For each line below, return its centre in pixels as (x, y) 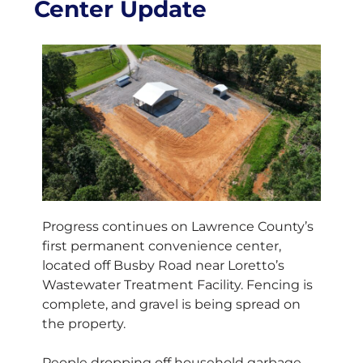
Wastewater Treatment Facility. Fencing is (177, 285)
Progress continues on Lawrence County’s (178, 227)
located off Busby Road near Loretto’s (163, 266)
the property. (84, 324)
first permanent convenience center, (162, 246)
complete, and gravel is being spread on (171, 305)
